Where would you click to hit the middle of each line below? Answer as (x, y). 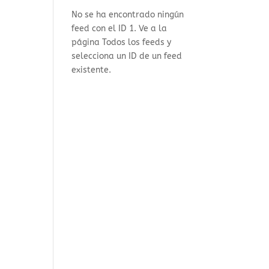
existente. (92, 70)
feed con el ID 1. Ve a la (119, 28)
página (87, 42)
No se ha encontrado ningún (128, 14)
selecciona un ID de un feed (127, 56)
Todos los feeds (134, 42)
